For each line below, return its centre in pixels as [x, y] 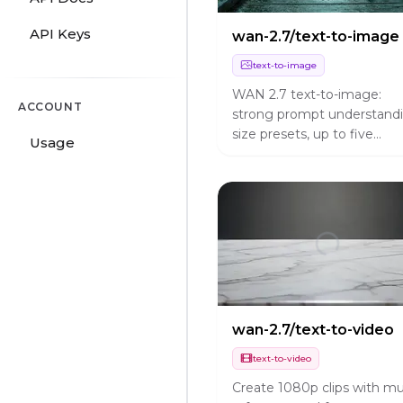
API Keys [60, 34]
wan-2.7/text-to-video [313, 329]
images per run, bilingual [309, 154]
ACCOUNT [50, 107]
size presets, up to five [303, 134]
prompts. [260, 174]
